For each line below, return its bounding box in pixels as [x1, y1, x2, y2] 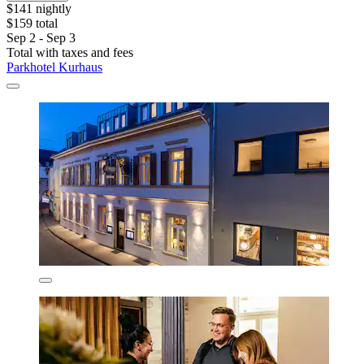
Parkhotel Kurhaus [6, 59, 102, 74]
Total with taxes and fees [6, 45, 133, 59]
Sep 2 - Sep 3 [6, 30, 76, 45]
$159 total [6, 15, 58, 30]
